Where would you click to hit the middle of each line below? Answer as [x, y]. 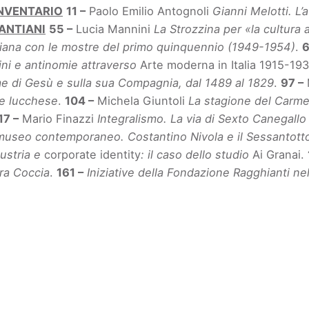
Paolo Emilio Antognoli [149, 11]
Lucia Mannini [113, 29]
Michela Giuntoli [141, 101]
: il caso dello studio [197, 155]
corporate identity [93, 155]
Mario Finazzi [58, 119]
